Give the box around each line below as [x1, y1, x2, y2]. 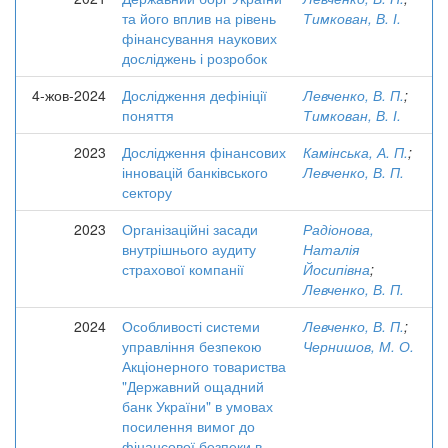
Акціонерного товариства [122, 356, 286, 376]
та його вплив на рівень [122, 8, 276, 28]
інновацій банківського [122, 162, 268, 182]
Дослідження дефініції [122, 85, 267, 105]
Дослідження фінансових [122, 142, 286, 162]
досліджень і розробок [122, 48, 267, 68]
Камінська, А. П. [303, 142, 408, 162]
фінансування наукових [122, 28, 277, 48]
